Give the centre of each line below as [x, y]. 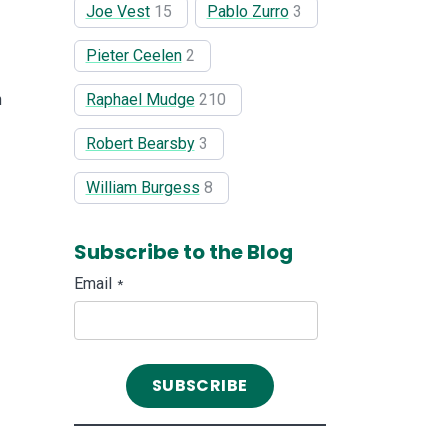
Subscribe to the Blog [183, 251]
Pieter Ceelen [133, 55]
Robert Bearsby [140, 143]
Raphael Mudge [140, 99]
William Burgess [142, 187]
